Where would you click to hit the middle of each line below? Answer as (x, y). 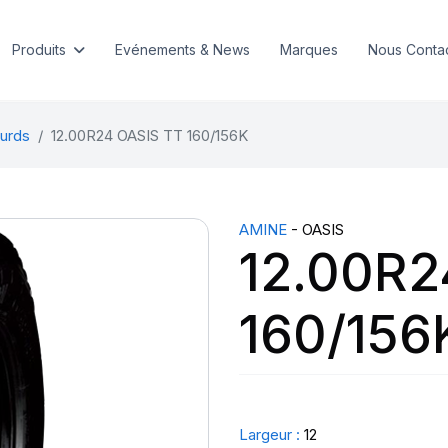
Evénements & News (182, 49)
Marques (308, 49)
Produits (38, 49)
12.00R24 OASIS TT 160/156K (149, 135)
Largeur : (269, 434)
